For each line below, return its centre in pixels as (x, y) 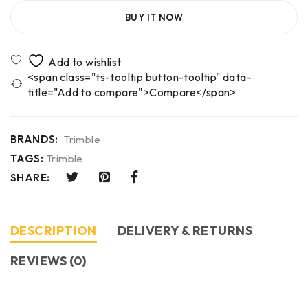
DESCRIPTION (54, 230)
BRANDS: (34, 139)
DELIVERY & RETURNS (185, 230)
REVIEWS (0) (48, 261)
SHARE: (30, 177)
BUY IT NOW (154, 17)
